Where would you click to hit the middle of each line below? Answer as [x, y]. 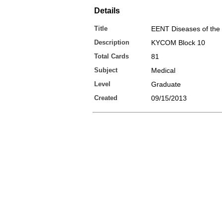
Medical [163, 70]
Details [107, 11]
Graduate [166, 84]
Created [106, 98]
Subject [106, 70]
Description [112, 42]
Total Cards [111, 56]
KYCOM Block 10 [178, 43]
